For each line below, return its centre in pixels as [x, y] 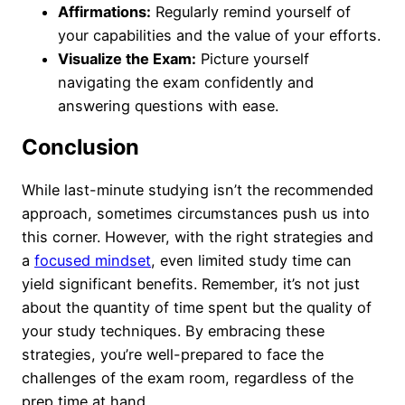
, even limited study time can [251, 260]
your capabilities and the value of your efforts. [219, 35]
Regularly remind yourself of [251, 11]
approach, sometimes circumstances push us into [196, 213]
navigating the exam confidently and [186, 82]
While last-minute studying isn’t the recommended [198, 189]
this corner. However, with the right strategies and [198, 236]
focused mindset [93, 260]
